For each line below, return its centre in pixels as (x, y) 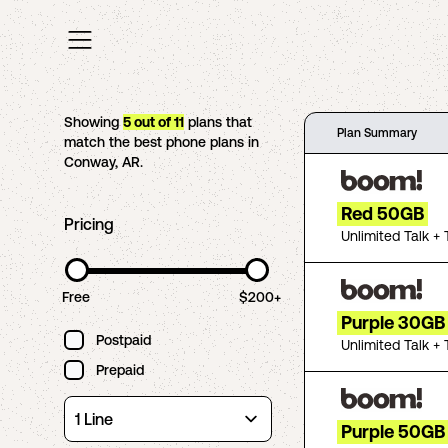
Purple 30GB (393, 322)
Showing (93, 122)
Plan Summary (377, 133)
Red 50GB (382, 213)
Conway (89, 162)
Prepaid (120, 370)
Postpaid (123, 340)
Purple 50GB (393, 431)
